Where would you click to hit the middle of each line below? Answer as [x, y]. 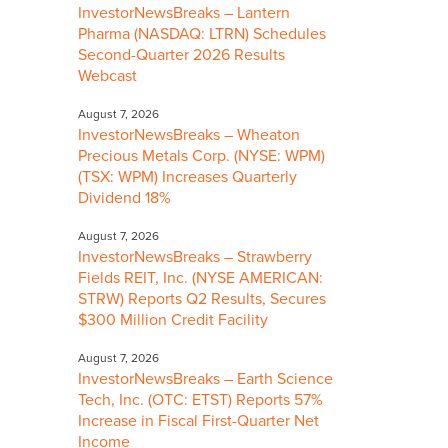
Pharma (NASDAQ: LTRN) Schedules [202, 34]
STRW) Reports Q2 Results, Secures [202, 298]
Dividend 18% [126, 198]
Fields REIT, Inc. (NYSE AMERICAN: [200, 277]
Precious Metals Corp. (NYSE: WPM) [201, 156]
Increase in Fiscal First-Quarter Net [198, 420]
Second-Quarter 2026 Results [181, 55]
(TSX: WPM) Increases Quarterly [187, 177]
